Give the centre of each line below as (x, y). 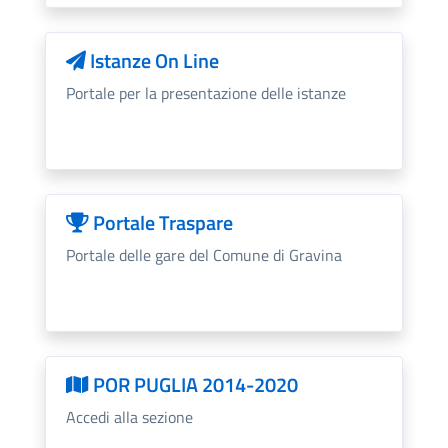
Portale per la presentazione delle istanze (205, 92)
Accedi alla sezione (129, 416)
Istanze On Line (152, 60)
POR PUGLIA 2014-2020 (193, 384)
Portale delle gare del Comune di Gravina (203, 254)
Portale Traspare (160, 222)
